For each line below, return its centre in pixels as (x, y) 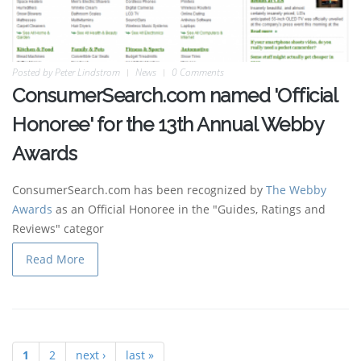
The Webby (296, 189)
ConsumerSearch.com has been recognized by (139, 189)
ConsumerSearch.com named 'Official (174, 95)
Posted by (33, 72)
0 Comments (198, 72)
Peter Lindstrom (87, 72)
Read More (55, 259)
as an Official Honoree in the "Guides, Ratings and (189, 209)
